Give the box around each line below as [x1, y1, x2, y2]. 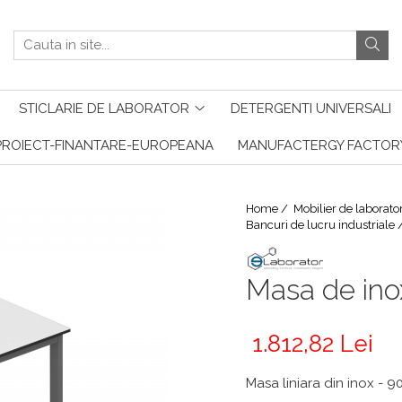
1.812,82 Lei [252, 329, 373, 357]
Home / [246, 202, 291, 215]
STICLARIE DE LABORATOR [19, 100, 189, 117]
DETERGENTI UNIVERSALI [231, 100, 391, 117]
